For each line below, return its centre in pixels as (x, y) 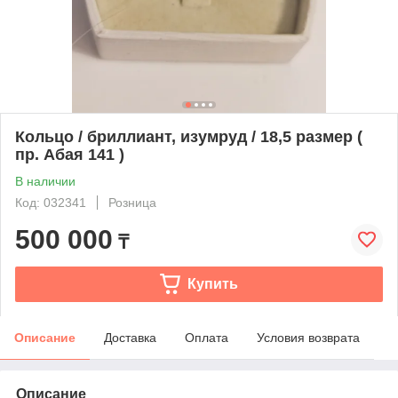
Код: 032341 (51, 202)
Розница (132, 202)
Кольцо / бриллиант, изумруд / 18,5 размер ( (189, 136)
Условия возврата (308, 337)
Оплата (207, 337)
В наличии (45, 181)
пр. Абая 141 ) (70, 154)
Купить (212, 283)
